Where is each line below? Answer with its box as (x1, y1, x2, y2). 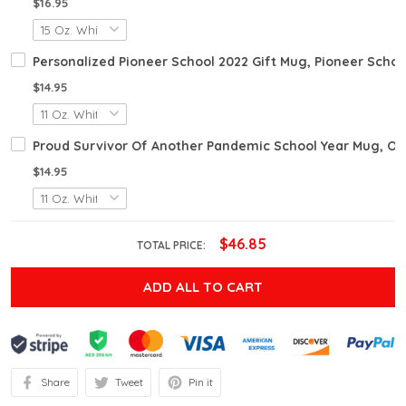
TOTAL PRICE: (136, 238, 208, 252)
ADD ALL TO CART (143, 278, 263, 295)
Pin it (188, 375, 213, 390)
